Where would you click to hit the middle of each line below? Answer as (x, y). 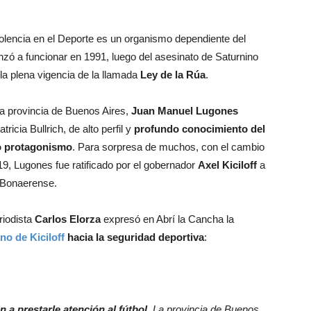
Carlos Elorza (69, 219)
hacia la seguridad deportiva (134, 237)
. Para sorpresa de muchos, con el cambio (168, 146)
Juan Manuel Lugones (185, 110)
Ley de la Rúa (173, 74)
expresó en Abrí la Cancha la (169, 219)
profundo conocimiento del (200, 128)
